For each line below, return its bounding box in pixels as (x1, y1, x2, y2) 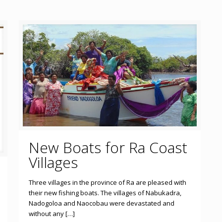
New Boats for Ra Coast (28, 137, 187, 158)
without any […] (28, 209, 75, 219)
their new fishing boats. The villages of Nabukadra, (28, 188, 181, 198)
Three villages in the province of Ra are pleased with (28, 178, 186, 187)
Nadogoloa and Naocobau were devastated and (28, 199, 174, 208)
